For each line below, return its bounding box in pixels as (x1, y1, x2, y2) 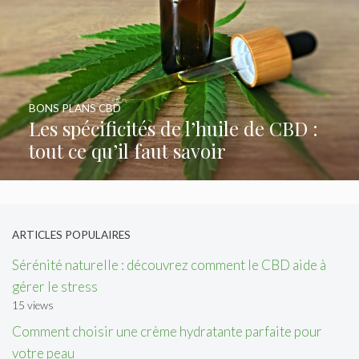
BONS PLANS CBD (28, 102, 121, 115)
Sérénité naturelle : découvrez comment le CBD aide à (12, 256, 326, 273)
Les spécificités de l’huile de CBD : (28, 115, 318, 142)
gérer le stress (12, 277, 98, 295)
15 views (12, 298, 54, 312)
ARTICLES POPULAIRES (12, 228, 131, 242)
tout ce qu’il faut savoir (28, 138, 226, 164)
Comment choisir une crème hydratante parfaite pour (12, 323, 322, 341)
